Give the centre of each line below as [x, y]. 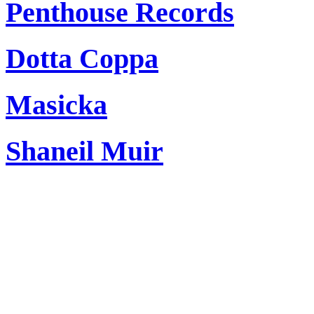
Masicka [56, 104]
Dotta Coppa [82, 59]
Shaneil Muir [84, 151]
